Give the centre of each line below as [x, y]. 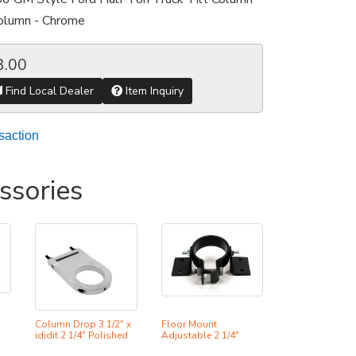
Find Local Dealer [48, 91]
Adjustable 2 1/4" [200, 335]
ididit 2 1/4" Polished [82, 335]
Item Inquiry [153, 91]
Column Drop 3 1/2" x [83, 324]
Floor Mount [189, 324]
